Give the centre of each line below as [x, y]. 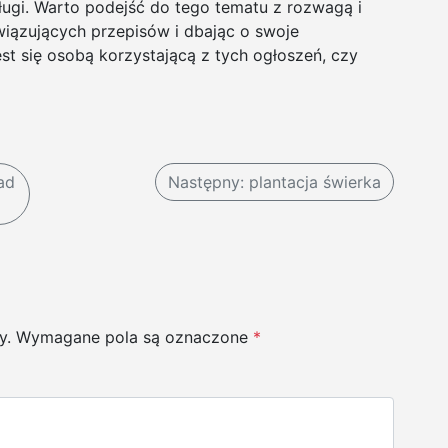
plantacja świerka [315, 181]
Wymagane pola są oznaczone [134, 336]
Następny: [206, 181]
